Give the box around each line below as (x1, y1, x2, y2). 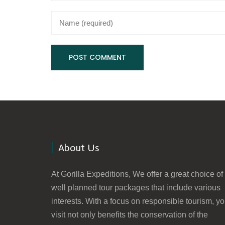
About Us (58, 142, 99, 154)
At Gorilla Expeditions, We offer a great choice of (51, 170, 223, 178)
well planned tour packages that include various (51, 183, 220, 192)
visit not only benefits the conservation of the (51, 210, 208, 219)
